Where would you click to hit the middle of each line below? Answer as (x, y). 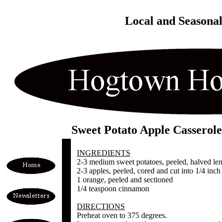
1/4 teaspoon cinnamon (113, 189)
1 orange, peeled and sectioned (125, 180)
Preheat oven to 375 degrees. (122, 215)
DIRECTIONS (101, 206)
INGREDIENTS (104, 153)
